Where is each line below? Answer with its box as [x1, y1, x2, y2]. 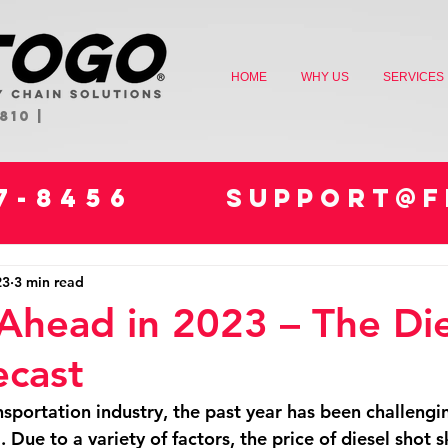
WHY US [301, 70, 349, 84]
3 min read [14, 272, 84, 291]
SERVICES [383, 70, 444, 84]
